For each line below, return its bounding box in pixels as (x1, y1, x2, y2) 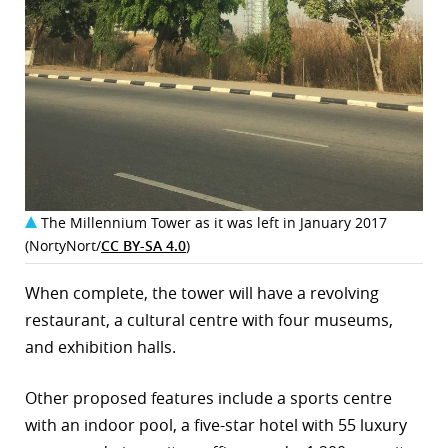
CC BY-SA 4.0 (101, 235, 186, 255)
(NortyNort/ (25, 235, 101, 255)
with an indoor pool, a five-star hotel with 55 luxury (25, 413, 407, 436)
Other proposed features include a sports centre (25, 386, 392, 409)
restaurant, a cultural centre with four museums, (25, 308, 393, 331)
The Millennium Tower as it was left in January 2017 (41, 212, 387, 232)
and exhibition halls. (25, 335, 176, 358)
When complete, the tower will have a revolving (25, 281, 379, 304)
